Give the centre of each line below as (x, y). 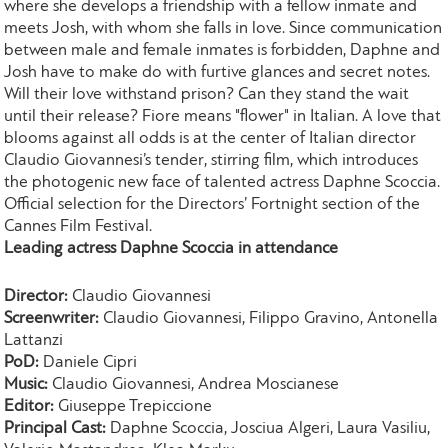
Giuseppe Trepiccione (133, 406)
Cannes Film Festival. (78, 227)
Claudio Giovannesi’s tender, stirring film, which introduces (211, 161)
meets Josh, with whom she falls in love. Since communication (223, 29)
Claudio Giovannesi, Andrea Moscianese (196, 384)
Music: (28, 384)
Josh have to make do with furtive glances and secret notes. (217, 73)
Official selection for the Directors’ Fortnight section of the (212, 205)
